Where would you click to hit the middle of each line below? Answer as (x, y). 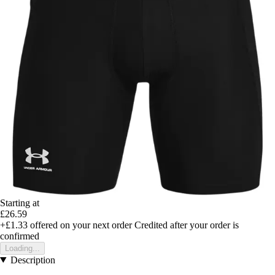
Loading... (22, 248)
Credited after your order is (187, 225)
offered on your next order (80, 225)
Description (33, 260)
